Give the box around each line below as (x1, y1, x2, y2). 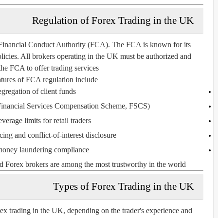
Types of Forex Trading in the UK (53, 180, 194, 192)
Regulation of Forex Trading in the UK (32, 14, 194, 26)
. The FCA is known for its (108, 40, 191, 49)
